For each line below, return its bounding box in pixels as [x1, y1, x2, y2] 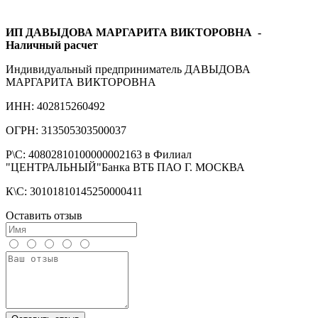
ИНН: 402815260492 [6, 99, 105, 112]
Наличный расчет [6, 38, 98, 51]
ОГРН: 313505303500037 [6, 124, 126, 136]
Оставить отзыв [6, 209, 82, 221]
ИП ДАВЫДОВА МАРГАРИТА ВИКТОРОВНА [6, 26, 255, 38]
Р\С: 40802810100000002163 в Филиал [6, 148, 192, 160]
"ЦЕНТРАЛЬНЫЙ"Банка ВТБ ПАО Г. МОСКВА [6, 160, 245, 173]
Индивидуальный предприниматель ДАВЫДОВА [6, 62, 251, 75]
